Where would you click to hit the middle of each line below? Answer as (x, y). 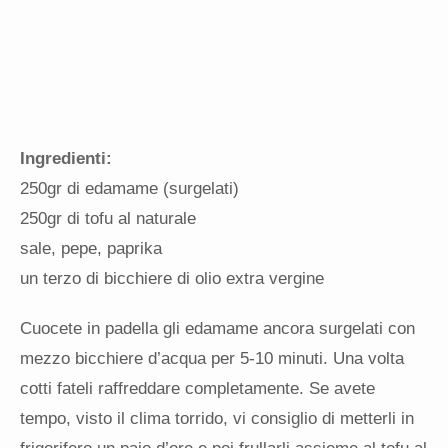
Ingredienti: (66, 159)
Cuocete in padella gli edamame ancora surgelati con (217, 329)
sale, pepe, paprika (91, 249)
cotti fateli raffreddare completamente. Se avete (197, 389)
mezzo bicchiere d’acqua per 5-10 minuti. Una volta (212, 359)
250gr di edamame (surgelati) (129, 189)
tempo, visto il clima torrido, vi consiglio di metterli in (217, 419)
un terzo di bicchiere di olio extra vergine (172, 279)
